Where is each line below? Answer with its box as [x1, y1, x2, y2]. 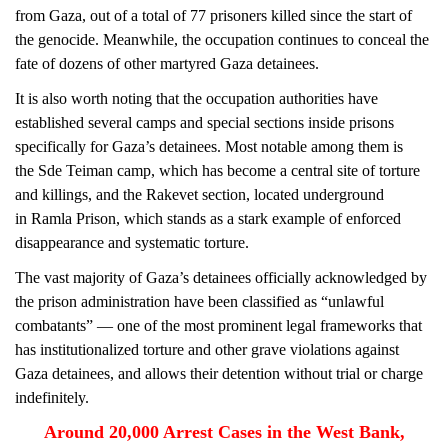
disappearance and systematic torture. [16, 234, 250, 251]
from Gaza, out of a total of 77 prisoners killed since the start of [16, 7, 413, 24]
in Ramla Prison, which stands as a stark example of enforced [16, 210, 402, 227]
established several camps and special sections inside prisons [16, 114, 395, 131]
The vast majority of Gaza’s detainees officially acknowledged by [16, 269, 428, 286]
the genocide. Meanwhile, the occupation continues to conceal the [16, 31, 430, 48]
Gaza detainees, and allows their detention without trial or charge [16, 365, 424, 382]
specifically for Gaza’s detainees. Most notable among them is [16, 138, 404, 155]
